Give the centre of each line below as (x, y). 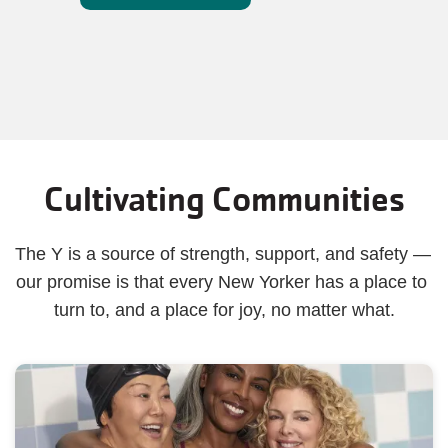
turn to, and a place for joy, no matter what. (224, 310)
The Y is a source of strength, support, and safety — (223, 254)
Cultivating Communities (224, 199)
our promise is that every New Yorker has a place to (221, 282)
